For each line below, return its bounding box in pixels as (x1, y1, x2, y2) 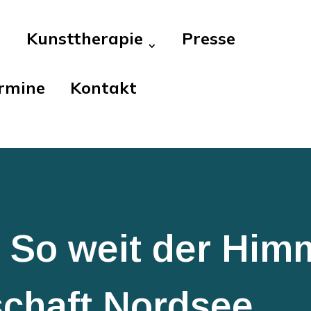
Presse (182, 28, 236, 49)
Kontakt (70, 77, 137, 98)
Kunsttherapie (26, 28, 144, 49)
